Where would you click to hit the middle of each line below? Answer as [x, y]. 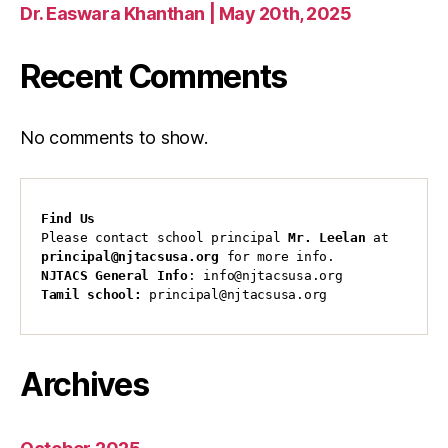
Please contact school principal [165, 237]
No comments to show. [114, 137]
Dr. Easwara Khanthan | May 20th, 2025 [186, 13]
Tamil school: [91, 294]
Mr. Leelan [327, 237]
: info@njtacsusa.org [265, 275]
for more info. [276, 256]
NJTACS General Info [114, 275]
